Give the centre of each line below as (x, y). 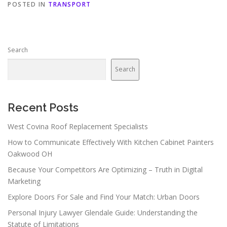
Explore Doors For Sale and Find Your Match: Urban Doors (104, 197)
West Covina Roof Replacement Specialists (78, 126)
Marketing (24, 181)
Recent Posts (43, 107)
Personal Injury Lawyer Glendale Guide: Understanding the (103, 212)
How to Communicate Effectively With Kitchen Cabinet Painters (111, 142)
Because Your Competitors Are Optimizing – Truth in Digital (105, 169)
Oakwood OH (30, 154)
